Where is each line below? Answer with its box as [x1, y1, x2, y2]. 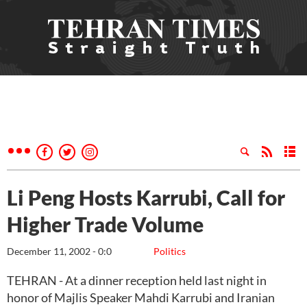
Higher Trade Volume [7, 212, 204, 236]
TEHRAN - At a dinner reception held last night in [7, 273, 267, 288]
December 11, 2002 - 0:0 [7, 245, 112, 257]
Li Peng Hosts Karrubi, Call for [7, 185, 285, 210]
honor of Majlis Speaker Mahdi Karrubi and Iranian [7, 290, 275, 305]
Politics [153, 245, 186, 257]
